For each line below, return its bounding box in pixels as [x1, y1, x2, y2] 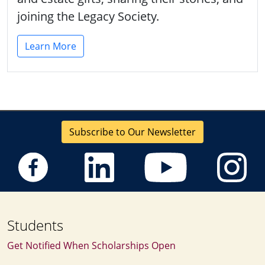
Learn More [25, 39, 76, 53]
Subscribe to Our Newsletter [69, 125, 196, 138]
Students [7, 215, 63, 235]
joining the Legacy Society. [17, 8, 159, 24]
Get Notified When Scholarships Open [7, 238, 176, 252]
